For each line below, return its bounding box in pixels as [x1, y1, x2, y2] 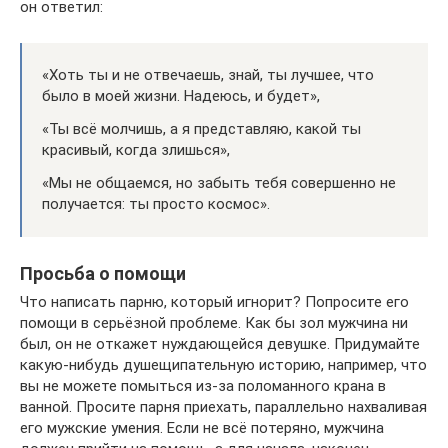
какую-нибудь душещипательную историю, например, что [20, 355, 427, 374]
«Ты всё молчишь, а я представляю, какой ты [42, 119, 361, 138]
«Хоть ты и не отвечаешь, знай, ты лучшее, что [42, 65, 374, 84]
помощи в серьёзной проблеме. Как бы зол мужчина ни [20, 313, 408, 332]
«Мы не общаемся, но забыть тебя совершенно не [42, 173, 396, 192]
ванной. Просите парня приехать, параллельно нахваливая [20, 397, 427, 416]
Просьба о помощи [20, 262, 186, 284]
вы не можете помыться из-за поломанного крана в [20, 376, 386, 395]
